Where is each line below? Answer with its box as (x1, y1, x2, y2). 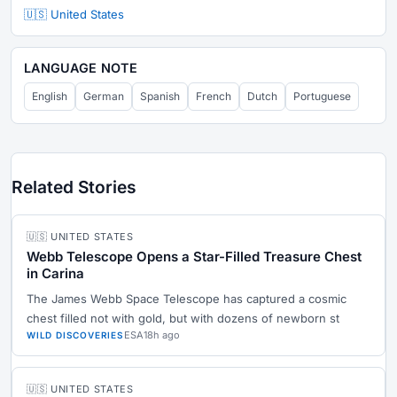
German (83, 90, 124, 104)
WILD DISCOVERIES (27, 330, 124, 341)
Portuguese (293, 90, 351, 104)
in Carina (27, 265, 84, 283)
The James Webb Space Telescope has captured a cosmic (27, 292, 346, 307)
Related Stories (12, 176, 136, 198)
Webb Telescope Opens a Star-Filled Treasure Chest (27, 248, 362, 266)
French (196, 90, 231, 104)
